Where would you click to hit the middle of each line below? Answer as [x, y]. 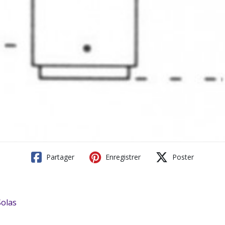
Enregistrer [122, 157]
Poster [182, 157]
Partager [59, 157]
